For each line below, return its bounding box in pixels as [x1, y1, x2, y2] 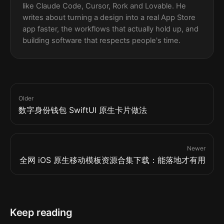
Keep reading [10, 206, 72, 218]
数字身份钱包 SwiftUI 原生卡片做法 [18, 104, 147, 115]
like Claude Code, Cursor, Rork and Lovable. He [22, 1, 186, 10]
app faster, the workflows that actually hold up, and [22, 24, 198, 33]
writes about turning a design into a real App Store [22, 12, 195, 22]
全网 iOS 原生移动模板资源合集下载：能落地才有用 [19, 154, 205, 165]
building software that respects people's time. [22, 35, 180, 45]
